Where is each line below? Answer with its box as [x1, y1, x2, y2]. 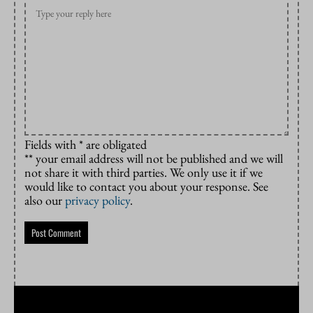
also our [24, 192, 65, 209]
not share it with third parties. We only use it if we [24, 164, 263, 181]
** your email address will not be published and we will [24, 150, 283, 167]
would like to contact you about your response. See [24, 178, 268, 195]
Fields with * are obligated [24, 136, 147, 153]
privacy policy [65, 192, 130, 209]
